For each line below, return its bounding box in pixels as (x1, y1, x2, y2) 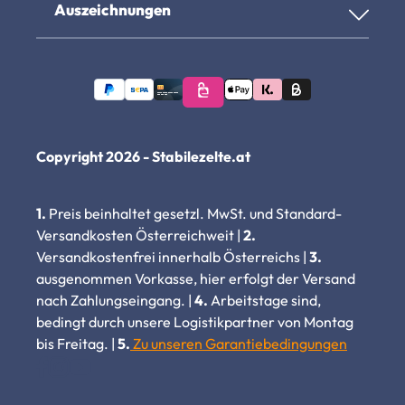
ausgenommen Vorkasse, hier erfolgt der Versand (36, 268, 355, 287)
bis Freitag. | (36, 334, 118, 353)
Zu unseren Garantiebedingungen (130, 334, 347, 353)
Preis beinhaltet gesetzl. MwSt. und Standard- (46, 203, 342, 222)
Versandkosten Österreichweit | (36, 225, 243, 244)
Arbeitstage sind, (208, 290, 321, 309)
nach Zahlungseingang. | (36, 290, 194, 309)
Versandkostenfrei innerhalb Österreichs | (36, 247, 309, 266)
